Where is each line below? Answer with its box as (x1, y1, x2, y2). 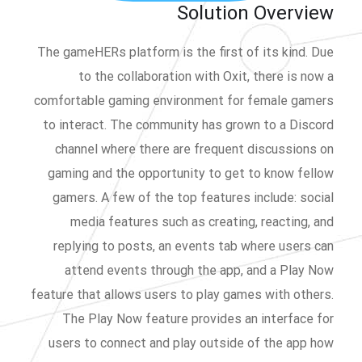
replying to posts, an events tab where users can (53, 238, 334, 254)
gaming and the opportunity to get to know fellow (48, 165, 334, 181)
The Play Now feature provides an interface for (62, 310, 334, 326)
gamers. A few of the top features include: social (53, 189, 334, 205)
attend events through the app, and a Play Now (65, 262, 334, 278)
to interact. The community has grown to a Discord (43, 116, 334, 133)
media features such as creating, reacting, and (70, 213, 334, 229)
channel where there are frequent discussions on (55, 141, 334, 157)
